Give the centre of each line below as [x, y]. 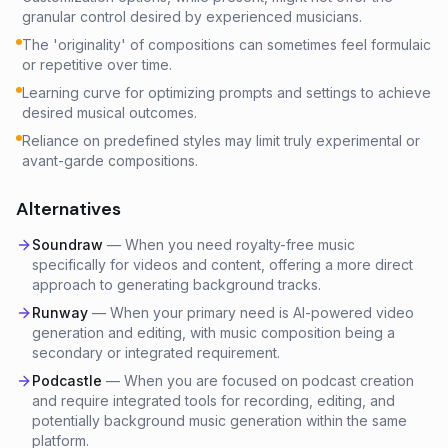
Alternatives [68, 209]
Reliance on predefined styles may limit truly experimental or [221, 140]
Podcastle [67, 380]
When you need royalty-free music [240, 244]
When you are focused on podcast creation [269, 380]
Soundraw [67, 244]
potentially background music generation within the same [219, 420]
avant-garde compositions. [110, 160]
